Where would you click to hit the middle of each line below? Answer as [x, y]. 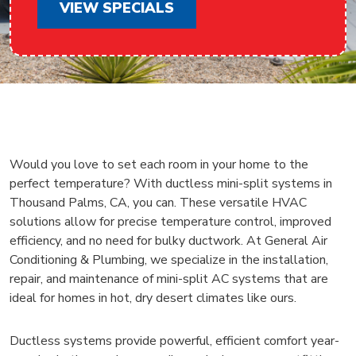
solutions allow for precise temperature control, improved [170, 222]
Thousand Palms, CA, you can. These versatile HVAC [158, 203]
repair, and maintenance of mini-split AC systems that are [169, 279]
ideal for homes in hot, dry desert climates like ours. [153, 298]
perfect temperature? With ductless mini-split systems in [171, 184]
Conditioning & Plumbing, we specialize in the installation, [169, 260]
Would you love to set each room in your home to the [159, 164]
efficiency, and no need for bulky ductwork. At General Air [168, 241]
